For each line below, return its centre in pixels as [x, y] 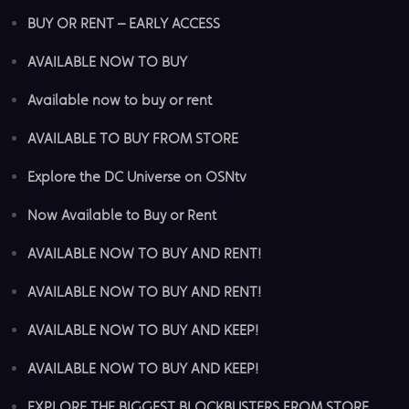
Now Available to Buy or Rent [122, 215]
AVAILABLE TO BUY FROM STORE [133, 138]
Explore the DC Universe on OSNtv [137, 176]
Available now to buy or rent [120, 100]
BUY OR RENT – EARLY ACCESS [124, 23]
